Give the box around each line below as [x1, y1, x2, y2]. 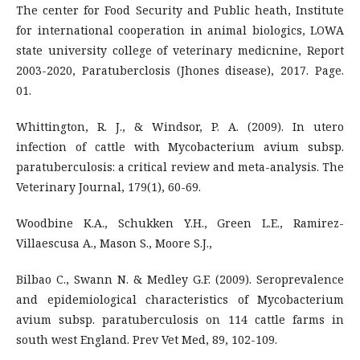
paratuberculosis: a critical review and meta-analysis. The [16, 158, 344, 174]
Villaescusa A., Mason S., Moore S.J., [16, 235, 212, 251]
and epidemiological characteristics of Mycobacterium [16, 291, 344, 307]
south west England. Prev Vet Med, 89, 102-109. [16, 331, 277, 347]
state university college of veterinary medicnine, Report [16, 42, 344, 58]
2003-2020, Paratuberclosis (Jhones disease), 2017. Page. [16, 62, 344, 78]
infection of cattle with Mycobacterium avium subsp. [16, 138, 344, 154]
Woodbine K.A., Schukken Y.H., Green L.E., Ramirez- [16, 215, 344, 231]
